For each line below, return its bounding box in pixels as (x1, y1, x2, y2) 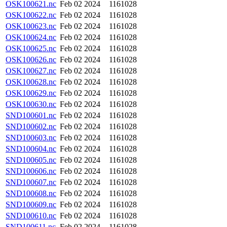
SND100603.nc (6, 133, 56, 142)
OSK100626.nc (6, 55, 56, 64)
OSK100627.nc (6, 66, 56, 75)
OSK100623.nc (6, 22, 56, 30)
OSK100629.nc (6, 89, 56, 97)
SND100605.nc (6, 156, 56, 164)
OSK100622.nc (6, 11, 56, 19)
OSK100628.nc (6, 78, 56, 86)
